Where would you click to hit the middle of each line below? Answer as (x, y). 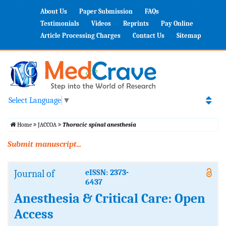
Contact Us (149, 36)
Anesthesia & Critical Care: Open (110, 199)
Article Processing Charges (80, 36)
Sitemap (189, 36)
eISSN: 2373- (107, 173)
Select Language (35, 101)
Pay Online (177, 23)
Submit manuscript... (44, 145)
